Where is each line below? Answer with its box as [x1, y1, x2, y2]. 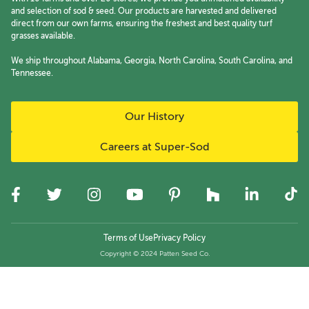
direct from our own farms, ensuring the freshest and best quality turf [11, 19, 272, 28]
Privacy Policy [153, 233, 206, 243]
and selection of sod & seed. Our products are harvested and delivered [11, 6, 277, 16]
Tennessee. [11, 68, 53, 78]
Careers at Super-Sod [99, 141, 210, 153]
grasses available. [11, 31, 75, 41]
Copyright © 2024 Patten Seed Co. [99, 250, 210, 257]
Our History [125, 110, 184, 123]
